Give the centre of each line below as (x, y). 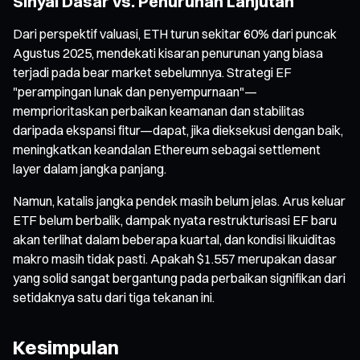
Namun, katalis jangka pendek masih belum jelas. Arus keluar (179, 200)
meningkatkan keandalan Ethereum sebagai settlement (167, 149)
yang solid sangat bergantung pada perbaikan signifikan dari (179, 278)
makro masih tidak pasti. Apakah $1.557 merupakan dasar (175, 258)
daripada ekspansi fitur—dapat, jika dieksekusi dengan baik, (178, 130)
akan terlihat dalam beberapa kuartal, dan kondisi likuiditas (174, 239)
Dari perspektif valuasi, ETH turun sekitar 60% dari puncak (175, 33)
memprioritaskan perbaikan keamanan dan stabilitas (159, 110)
